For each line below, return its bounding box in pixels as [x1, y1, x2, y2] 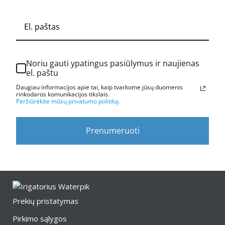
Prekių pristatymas [13, 196, 78, 206]
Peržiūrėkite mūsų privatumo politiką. [16, 97, 120, 105]
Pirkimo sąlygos [13, 213, 67, 223]
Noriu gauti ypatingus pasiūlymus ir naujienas [26, 58, 199, 69]
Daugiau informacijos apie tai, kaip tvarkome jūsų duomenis [16, 83, 183, 91]
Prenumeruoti [85, 125, 140, 136]
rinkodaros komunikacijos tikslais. [16, 90, 109, 98]
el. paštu [26, 67, 58, 78]
